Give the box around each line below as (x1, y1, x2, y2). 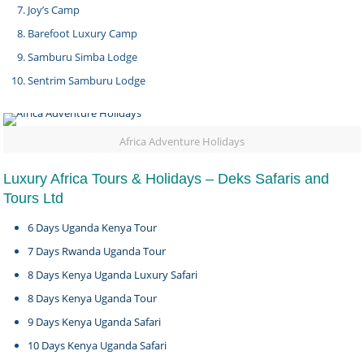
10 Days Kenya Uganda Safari (28, 338, 167, 353)
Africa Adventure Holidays (119, 134, 245, 149)
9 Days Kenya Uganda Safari (28, 314, 162, 329)
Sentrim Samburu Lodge (28, 73, 146, 88)
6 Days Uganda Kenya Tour (28, 220, 158, 235)
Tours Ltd (3, 190, 64, 206)
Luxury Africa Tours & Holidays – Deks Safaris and (3, 171, 330, 187)
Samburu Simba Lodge (28, 50, 138, 64)
